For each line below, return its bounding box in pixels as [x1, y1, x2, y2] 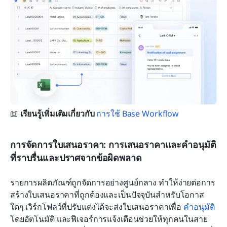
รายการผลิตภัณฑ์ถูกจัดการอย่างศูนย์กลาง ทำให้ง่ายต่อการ [10, 177, 215, 188]
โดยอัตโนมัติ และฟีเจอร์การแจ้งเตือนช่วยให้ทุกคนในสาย [10, 213, 208, 225]
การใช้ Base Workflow [96, 108, 179, 120]
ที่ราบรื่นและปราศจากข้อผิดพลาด [10, 152, 142, 164]
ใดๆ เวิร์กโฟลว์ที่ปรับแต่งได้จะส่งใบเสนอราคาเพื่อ [10, 201, 184, 213]
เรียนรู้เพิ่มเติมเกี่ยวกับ [20, 108, 97, 120]
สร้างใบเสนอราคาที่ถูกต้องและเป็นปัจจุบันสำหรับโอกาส [10, 189, 204, 201]
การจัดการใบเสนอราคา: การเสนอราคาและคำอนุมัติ [10, 138, 216, 151]
